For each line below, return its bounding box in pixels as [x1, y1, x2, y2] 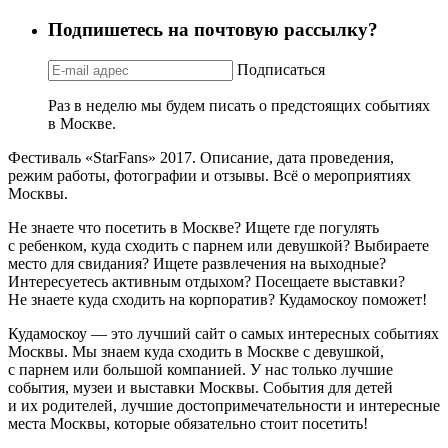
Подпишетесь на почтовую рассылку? [48, 18, 378, 40]
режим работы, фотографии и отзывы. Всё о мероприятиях [8, 166, 411, 184]
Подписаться [237, 60, 325, 78]
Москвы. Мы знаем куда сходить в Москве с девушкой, [8, 342, 384, 360]
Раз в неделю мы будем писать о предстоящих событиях [48, 96, 430, 114]
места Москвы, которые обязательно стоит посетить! [8, 414, 368, 432]
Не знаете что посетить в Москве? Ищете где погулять [8, 218, 379, 236]
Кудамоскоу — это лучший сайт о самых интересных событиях [8, 324, 439, 342]
